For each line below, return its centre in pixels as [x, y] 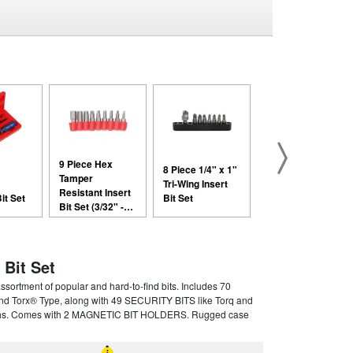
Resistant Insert [95, 192]
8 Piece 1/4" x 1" [201, 169]
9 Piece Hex [86, 163]
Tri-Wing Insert [196, 183]
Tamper [76, 178]
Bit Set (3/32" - [92, 206]
